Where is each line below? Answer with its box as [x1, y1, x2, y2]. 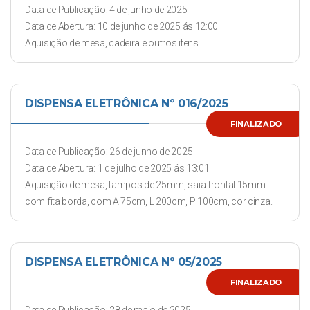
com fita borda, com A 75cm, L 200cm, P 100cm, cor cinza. [25, 196, 273, 207]
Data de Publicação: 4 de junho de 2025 [25, 4, 188, 15]
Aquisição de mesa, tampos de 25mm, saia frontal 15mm [25, 179, 266, 190]
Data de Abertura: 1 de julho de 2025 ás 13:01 [25, 163, 210, 174]
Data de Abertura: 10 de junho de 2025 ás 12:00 [25, 21, 219, 32]
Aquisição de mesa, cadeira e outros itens [25, 37, 199, 48]
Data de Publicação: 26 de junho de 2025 [25, 146, 193, 157]
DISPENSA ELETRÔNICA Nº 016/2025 [25, 97, 228, 110]
